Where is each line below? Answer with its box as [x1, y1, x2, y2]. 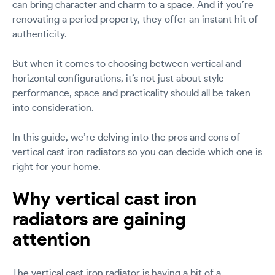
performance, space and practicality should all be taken [12, 88, 250, 98]
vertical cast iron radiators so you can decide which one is [12, 147, 262, 157]
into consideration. [12, 103, 94, 113]
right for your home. [12, 161, 101, 172]
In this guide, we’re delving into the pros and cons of [12, 132, 240, 142]
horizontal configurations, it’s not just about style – [12, 73, 232, 83]
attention [12, 230, 90, 249]
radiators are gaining [12, 210, 186, 229]
